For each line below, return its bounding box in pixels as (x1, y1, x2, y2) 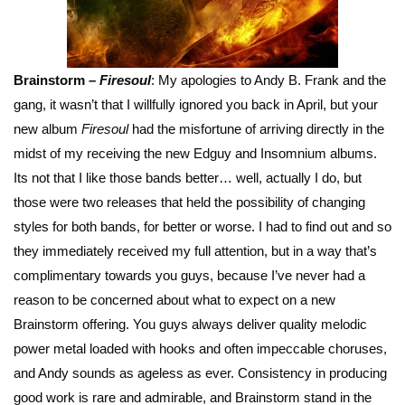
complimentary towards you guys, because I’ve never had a (14, 267, 365, 283)
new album (14, 120, 81, 137)
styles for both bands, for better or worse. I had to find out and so (14, 218, 391, 234)
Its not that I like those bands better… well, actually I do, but (14, 169, 362, 185)
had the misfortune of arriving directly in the (128, 120, 384, 137)
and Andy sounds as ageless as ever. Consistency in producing (14, 364, 387, 381)
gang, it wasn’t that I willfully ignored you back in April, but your (14, 96, 378, 112)
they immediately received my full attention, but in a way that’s (14, 242, 377, 259)
